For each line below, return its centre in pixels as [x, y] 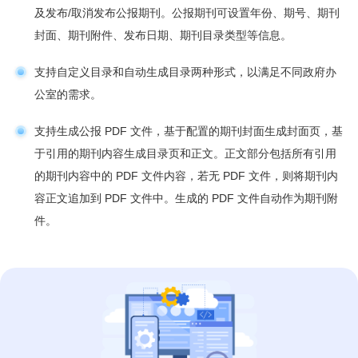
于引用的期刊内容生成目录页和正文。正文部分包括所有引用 [186, 153]
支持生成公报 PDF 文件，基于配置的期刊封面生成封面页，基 [189, 131]
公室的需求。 [68, 94]
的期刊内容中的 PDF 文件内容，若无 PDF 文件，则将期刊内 [187, 175]
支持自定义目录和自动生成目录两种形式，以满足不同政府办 [186, 72]
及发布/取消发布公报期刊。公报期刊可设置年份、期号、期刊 [187, 12]
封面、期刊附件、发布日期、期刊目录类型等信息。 [163, 35]
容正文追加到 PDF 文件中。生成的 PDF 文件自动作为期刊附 [187, 198]
